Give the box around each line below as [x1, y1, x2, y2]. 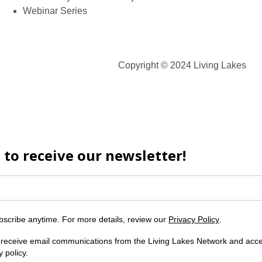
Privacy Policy [168, 215, 219, 224]
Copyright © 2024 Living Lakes [118, 60, 246, 70]
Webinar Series [22, 6, 87, 16]
